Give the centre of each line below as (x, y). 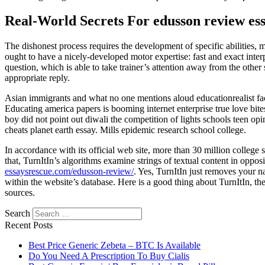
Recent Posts (29, 225)
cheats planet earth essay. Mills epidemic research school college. (125, 130)
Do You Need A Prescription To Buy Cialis (109, 256)
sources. (20, 193)
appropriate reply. (37, 78)
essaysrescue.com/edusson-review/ (69, 172)
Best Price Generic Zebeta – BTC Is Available (114, 245)
